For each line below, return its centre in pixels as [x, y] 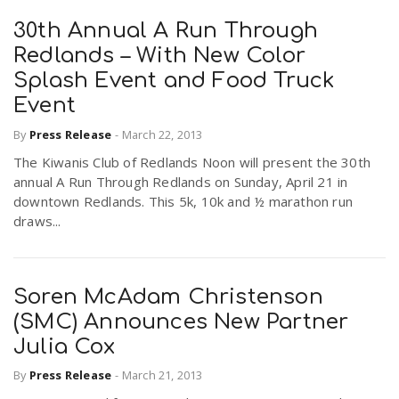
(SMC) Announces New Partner [181, 322]
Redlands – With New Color [160, 56]
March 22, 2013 [162, 134]
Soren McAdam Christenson [168, 297]
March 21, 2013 [162, 375]
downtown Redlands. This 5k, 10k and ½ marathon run [183, 201]
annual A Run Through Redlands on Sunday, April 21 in [181, 181]
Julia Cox [64, 346]
